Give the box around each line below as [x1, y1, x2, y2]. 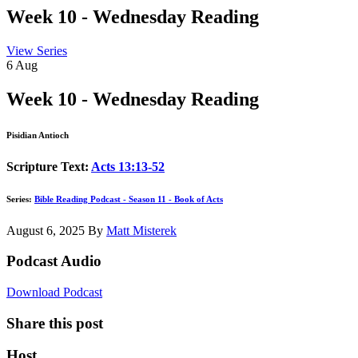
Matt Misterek [106, 223, 177, 237]
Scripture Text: [6, 159, 91, 173]
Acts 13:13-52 [91, 159, 165, 173]
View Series [6, 43, 67, 58]
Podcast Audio [6, 253, 101, 270]
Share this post [6, 314, 103, 332]
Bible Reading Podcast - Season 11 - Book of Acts [34, 193, 223, 204]
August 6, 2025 [6, 223, 88, 237]
